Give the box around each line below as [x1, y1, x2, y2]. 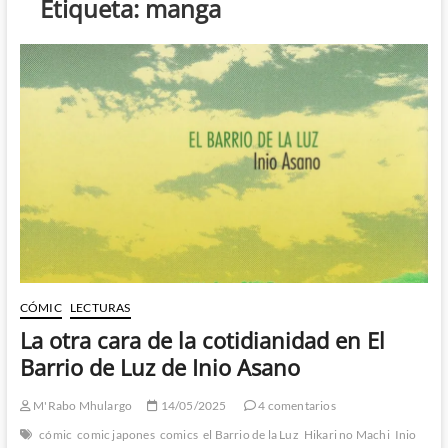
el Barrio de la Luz [202, 426, 299, 442]
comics [159, 426, 198, 442]
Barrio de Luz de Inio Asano [19, 351, 300, 382]
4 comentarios [255, 397, 336, 413]
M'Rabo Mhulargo [30, 397, 133, 413]
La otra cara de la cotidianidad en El [19, 324, 385, 355]
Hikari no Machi [303, 426, 390, 442]
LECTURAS [69, 299, 131, 315]
